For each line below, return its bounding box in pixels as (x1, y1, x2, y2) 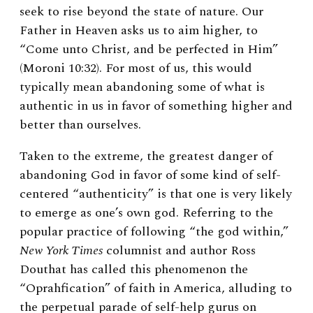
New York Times (20, 240, 103, 260)
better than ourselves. (20, 115, 141, 134)
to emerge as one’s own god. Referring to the (20, 203, 273, 222)
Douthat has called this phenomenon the (20, 259, 248, 279)
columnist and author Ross (103, 240, 256, 260)
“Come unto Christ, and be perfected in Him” (20, 39, 278, 59)
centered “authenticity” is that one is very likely (20, 184, 292, 203)
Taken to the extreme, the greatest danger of (20, 146, 272, 166)
